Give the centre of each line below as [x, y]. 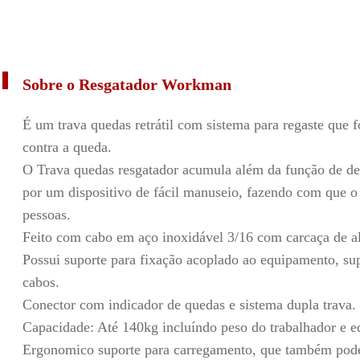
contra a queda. [67, 147]
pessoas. [46, 215]
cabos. [41, 282]
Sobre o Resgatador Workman [127, 84]
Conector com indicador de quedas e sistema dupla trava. [189, 305]
